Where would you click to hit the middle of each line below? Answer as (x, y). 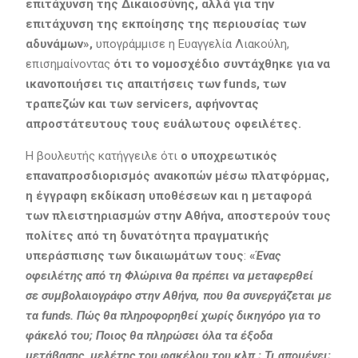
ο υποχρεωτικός (229, 155)
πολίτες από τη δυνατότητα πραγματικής (147, 235)
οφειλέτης (55, 275)
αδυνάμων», (59, 44)
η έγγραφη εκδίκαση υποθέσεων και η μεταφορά (168, 195)
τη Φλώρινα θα (150, 275)
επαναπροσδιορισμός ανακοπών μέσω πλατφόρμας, (177, 175)
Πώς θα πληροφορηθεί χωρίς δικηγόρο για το (198, 315)
